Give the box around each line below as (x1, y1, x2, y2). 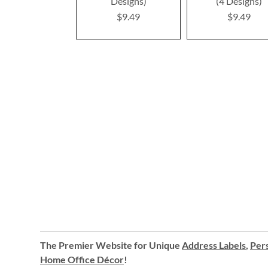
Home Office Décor (40, 254, 124, 265)
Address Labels (182, 239, 246, 251)
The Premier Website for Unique (40, 239, 182, 251)
